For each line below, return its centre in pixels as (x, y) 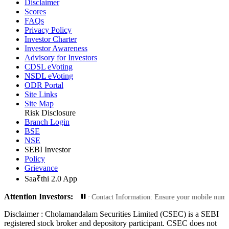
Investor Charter (51, 39)
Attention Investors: (39, 196)
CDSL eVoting (49, 66)
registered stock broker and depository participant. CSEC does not (110, 223)
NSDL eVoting (49, 76)
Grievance (41, 168)
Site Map (39, 103)
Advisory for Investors (61, 57)
